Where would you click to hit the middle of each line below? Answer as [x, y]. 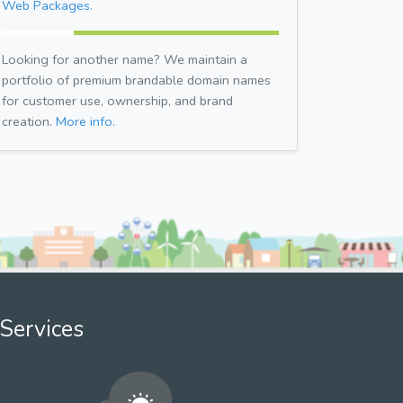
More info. [85, 121]
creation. [29, 121]
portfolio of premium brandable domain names [136, 80]
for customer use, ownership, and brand [117, 100]
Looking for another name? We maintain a [125, 59]
